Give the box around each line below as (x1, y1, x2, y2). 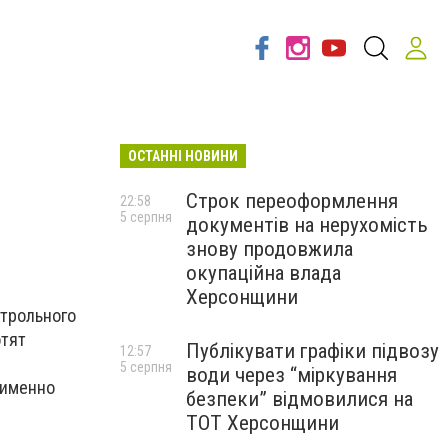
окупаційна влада (186, 261, 341, 285)
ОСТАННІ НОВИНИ (128, 148, 238, 164)
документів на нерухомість (186, 213, 428, 237)
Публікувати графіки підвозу (186, 339, 439, 363)
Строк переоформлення (186, 189, 398, 213)
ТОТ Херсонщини (186, 411, 339, 435)
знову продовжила (186, 237, 353, 261)
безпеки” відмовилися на (186, 387, 413, 411)
